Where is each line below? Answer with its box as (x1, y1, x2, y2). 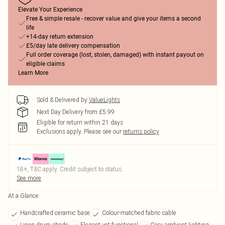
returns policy (123, 128, 159, 135)
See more (17, 174, 41, 182)
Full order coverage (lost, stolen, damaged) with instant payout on (26, 51, 204, 58)
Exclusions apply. (37, 128, 82, 135)
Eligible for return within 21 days (37, 119, 123, 126)
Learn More (18, 69, 48, 76)
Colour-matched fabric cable (102, 209, 176, 216)
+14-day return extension (26, 33, 93, 40)
